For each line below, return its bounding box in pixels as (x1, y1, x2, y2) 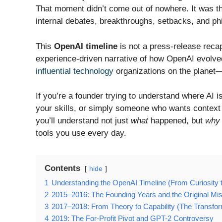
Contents (45, 164, 80, 173)
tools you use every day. (36, 128, 126, 138)
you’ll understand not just (36, 116, 131, 126)
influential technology (36, 66, 113, 76)
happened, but (148, 116, 205, 126)
